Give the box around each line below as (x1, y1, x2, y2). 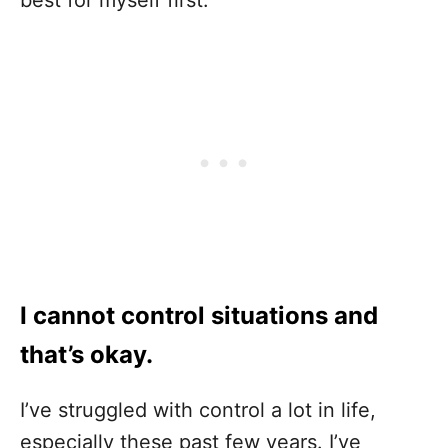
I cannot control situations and (20, 301, 378, 331)
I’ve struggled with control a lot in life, (20, 398, 376, 423)
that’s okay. (20, 340, 153, 370)
